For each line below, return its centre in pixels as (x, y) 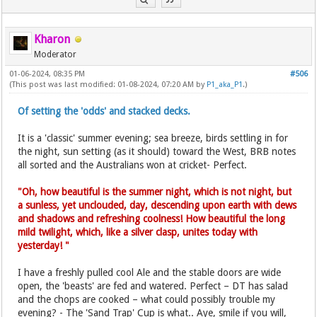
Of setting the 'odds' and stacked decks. (104, 111)
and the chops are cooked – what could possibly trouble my (147, 299)
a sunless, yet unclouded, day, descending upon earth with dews (157, 205)
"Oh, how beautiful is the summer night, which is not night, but (155, 191)
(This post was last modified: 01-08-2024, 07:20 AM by (108, 84)
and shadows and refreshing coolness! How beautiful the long (152, 218)
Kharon (52, 39)
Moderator (56, 54)
